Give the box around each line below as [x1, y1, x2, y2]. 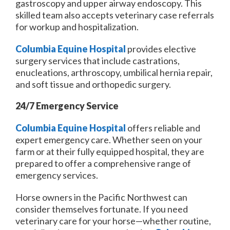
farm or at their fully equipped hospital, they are [15, 146, 204, 158]
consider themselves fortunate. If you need [15, 203, 188, 215]
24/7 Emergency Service [15, 100, 119, 112]
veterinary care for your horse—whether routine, [15, 215, 211, 227]
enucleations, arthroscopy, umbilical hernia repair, [15, 66, 213, 78]
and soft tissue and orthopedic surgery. [15, 78, 172, 90]
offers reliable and [126, 122, 200, 134]
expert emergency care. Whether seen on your [15, 134, 202, 146]
